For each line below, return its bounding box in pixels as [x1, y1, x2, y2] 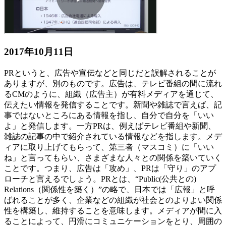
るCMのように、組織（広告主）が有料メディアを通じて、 [4, 89, 218, 98]
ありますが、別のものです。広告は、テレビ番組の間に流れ [4, 79, 222, 88]
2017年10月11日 [4, 46, 73, 57]
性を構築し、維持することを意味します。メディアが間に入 [4, 206, 222, 215]
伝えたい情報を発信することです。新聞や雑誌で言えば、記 [4, 100, 222, 109]
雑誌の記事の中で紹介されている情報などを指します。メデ [4, 132, 222, 141]
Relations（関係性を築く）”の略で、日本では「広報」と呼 [4, 185, 215, 194]
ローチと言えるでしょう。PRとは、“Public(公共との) [4, 174, 196, 183]
